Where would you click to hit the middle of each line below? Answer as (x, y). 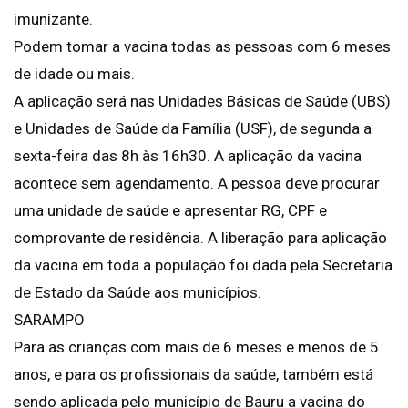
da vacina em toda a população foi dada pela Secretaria (203, 265)
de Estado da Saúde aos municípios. (138, 293)
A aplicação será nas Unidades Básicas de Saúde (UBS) (202, 102)
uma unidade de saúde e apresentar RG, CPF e (170, 211)
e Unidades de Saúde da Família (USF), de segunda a (193, 129)
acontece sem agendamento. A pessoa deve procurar (197, 184)
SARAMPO (49, 320)
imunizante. (53, 20)
